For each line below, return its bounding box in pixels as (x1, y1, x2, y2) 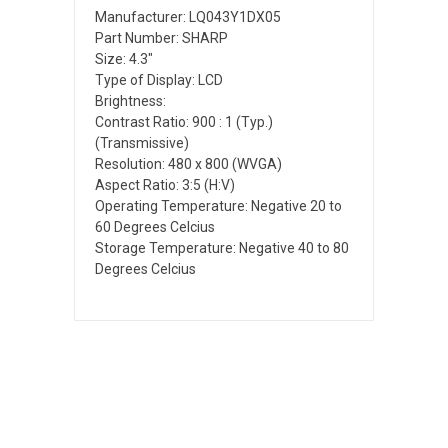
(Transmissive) (95, 134, 189, 151)
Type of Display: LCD (95, 71, 223, 88)
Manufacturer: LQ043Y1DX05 (95, 8, 281, 25)
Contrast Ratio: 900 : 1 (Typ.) (95, 113, 273, 130)
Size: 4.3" (95, 50, 153, 67)
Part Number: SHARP (95, 29, 228, 46)
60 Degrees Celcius (95, 218, 215, 235)
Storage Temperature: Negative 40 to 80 (95, 239, 349, 256)
